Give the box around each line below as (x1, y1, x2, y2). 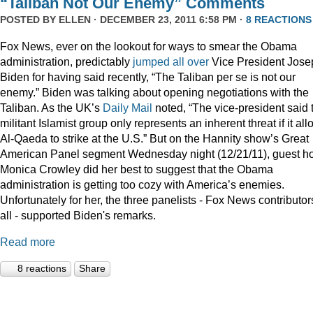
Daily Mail (103, 101, 152, 115)
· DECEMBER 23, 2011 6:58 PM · (91, 14, 246, 26)
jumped (133, 55, 170, 68)
